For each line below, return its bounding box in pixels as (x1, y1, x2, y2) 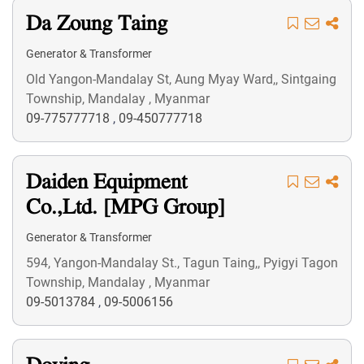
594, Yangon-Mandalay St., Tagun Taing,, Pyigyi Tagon (26, 255, 338, 271)
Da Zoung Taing (26, 11, 167, 39)
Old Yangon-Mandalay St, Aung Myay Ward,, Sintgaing (26, 71, 336, 87)
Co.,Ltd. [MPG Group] (26, 194, 225, 223)
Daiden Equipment (26, 169, 187, 197)
